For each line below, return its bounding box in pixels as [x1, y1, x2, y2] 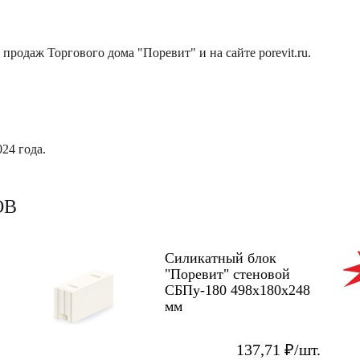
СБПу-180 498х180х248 [165, 281, 310, 298]
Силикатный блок [165, 249, 276, 266]
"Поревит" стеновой [165, 265, 290, 282]
